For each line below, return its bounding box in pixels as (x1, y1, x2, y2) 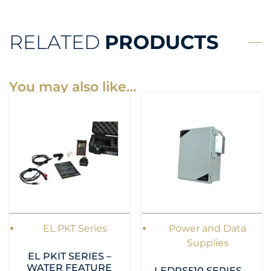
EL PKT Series (43, 223, 108, 235)
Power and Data (169, 223, 247, 235)
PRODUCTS (105, 30, 218, 54)
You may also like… (9, 79, 136, 95)
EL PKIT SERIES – (27, 250, 111, 263)
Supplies (186, 237, 229, 249)
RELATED (9, 30, 105, 54)
